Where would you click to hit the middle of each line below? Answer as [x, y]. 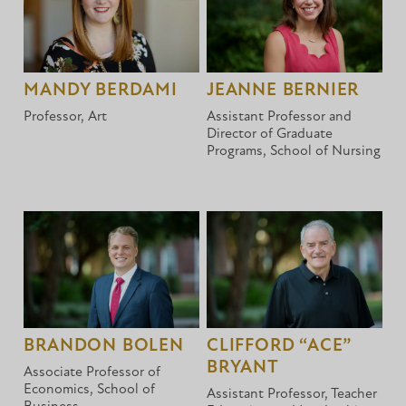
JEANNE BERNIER [283, 90]
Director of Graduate [270, 134]
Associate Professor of [92, 372]
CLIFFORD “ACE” [279, 346]
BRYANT [243, 367]
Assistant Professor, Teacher [292, 394]
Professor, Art [66, 116]
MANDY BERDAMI [101, 90]
